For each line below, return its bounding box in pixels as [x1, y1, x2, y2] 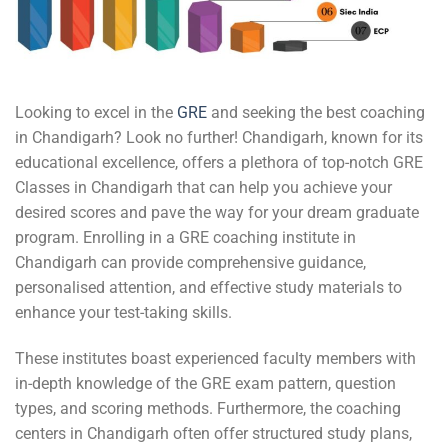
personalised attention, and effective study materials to [15, 278, 402, 298]
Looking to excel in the [15, 103, 177, 123]
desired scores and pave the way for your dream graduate [15, 203, 419, 223]
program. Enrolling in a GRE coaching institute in [15, 228, 356, 248]
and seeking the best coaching [207, 103, 425, 123]
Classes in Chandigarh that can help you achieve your [15, 178, 392, 198]
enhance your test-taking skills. [15, 303, 232, 323]
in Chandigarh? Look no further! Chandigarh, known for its [15, 128, 423, 148]
